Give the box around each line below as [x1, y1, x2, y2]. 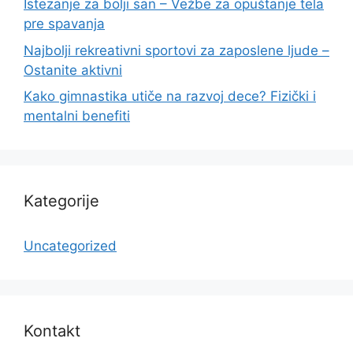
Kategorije [24, 191, 99, 211]
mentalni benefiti [24, 108, 130, 124]
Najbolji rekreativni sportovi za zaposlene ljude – [24, 42, 329, 58]
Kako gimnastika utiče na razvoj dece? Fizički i [24, 88, 316, 105]
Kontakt [24, 321, 80, 341]
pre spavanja [24, 16, 105, 32]
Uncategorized [24, 238, 117, 255]
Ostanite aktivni [24, 61, 122, 78]
